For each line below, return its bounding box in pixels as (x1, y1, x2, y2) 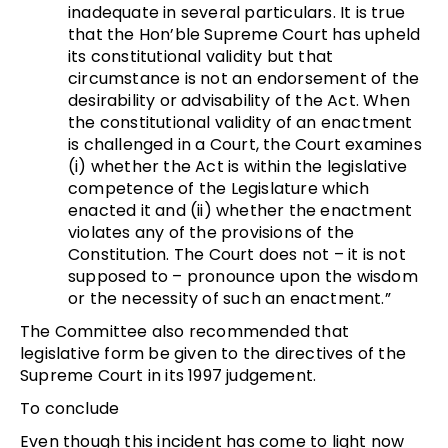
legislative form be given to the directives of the (20, 341, 407, 365)
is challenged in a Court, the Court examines (68, 132, 422, 156)
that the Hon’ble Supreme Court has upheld (68, 22, 421, 46)
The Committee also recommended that (20, 319, 350, 343)
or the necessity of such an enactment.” (68, 286, 391, 310)
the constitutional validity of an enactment (68, 110, 413, 134)
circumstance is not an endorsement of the (68, 66, 420, 90)
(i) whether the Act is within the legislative (68, 154, 408, 178)
